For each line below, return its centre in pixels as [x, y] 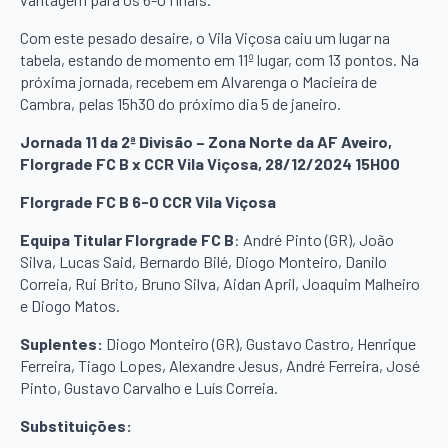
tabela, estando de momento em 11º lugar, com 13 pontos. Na [219, 59]
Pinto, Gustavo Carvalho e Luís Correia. [149, 387]
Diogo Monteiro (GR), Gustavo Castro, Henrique [259, 343]
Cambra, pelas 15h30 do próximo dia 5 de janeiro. [180, 103]
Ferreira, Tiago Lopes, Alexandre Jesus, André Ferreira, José [220, 365]
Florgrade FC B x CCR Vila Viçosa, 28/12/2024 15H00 [210, 163]
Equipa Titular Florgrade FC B [127, 239]
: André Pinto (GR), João [314, 239]
